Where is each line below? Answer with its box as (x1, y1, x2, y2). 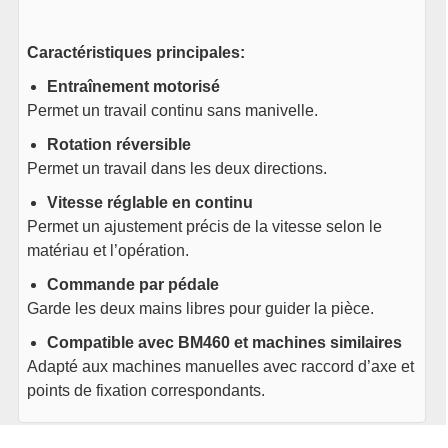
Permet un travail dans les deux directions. (27, 160, 328, 178)
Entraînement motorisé (47, 78, 221, 96)
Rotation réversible (47, 136, 192, 154)
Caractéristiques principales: (27, 44, 246, 62)
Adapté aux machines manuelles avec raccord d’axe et (27, 358, 415, 376)
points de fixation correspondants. (27, 382, 266, 400)
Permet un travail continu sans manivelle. (27, 102, 319, 120)
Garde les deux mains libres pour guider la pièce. (27, 300, 375, 318)
